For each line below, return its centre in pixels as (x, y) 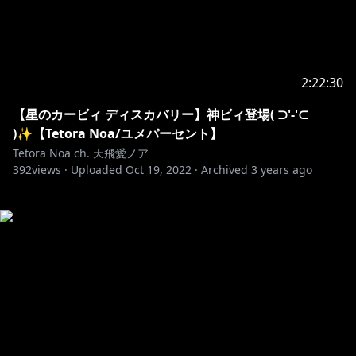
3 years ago (282, 170)
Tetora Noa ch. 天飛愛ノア (81, 153)
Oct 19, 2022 (159, 170)
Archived (224, 170)
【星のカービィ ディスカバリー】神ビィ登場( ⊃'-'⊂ (161, 114)
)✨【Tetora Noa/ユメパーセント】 (118, 133)
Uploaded (97, 170)
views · (50, 170)
